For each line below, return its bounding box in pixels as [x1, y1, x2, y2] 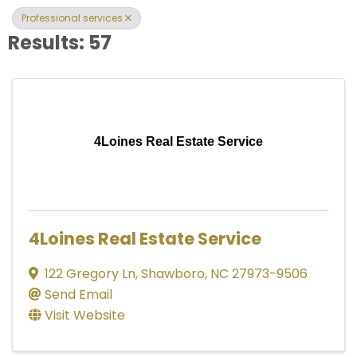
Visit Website [45, 305, 125, 324]
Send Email [45, 284, 112, 304]
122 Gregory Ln [45, 264, 135, 283]
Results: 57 [8, 29, 112, 56]
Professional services [22, 10, 123, 25]
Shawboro [141, 264, 205, 283]
